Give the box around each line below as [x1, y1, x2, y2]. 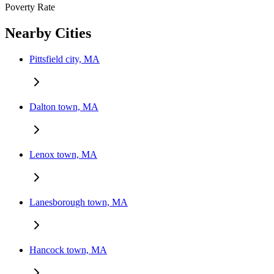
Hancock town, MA [29, 245, 107, 256]
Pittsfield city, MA [29, 54, 100, 65]
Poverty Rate [5, 2, 55, 13]
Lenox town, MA [29, 149, 97, 160]
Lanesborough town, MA [29, 197, 128, 208]
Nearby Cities [5, 25, 91, 42]
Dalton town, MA [29, 102, 98, 113]
